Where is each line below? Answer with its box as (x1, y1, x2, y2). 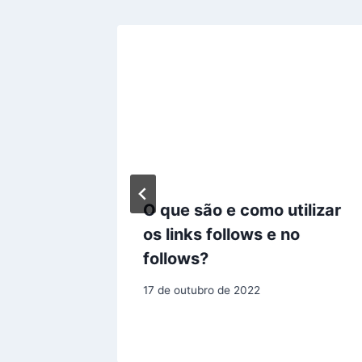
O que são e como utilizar (143, 200, 341, 221)
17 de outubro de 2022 (143, 283, 260, 297)
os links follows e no (143, 225, 300, 245)
